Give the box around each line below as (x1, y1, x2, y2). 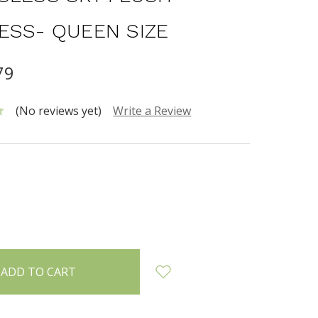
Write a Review (113, 102, 192, 119)
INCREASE (4, 201, 57, 217)
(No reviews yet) (16, 102, 102, 119)
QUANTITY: (4, 216, 65, 233)
